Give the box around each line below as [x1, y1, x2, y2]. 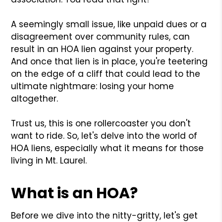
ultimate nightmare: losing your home [11, 80, 174, 92]
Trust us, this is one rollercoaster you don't [11, 117, 191, 129]
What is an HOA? [11, 182, 138, 204]
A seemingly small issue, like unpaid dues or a [11, 18, 207, 30]
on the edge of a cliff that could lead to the [11, 67, 201, 80]
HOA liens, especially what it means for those [11, 142, 204, 154]
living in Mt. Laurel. [11, 154, 87, 166]
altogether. [11, 92, 58, 105]
